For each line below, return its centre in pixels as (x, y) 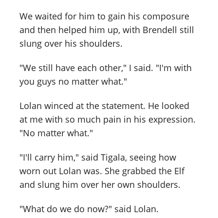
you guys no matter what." (73, 82)
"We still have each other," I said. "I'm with (106, 68)
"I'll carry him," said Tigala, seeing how (98, 157)
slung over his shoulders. (71, 44)
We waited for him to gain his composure (104, 16)
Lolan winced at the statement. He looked (104, 106)
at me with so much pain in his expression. (108, 119)
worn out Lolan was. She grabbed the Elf (102, 171)
